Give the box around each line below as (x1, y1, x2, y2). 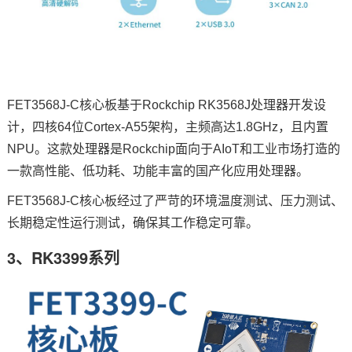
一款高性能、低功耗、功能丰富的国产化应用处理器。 (6, 163, 309, 178)
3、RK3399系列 (6, 245, 119, 269)
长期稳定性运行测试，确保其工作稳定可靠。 (6, 215, 258, 229)
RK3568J (197, 97, 251, 112)
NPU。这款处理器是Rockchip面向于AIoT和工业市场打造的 (6, 141, 340, 156)
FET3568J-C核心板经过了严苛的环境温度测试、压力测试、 (6, 193, 343, 207)
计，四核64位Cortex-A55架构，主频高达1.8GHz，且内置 (6, 119, 328, 134)
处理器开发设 (250, 97, 326, 112)
